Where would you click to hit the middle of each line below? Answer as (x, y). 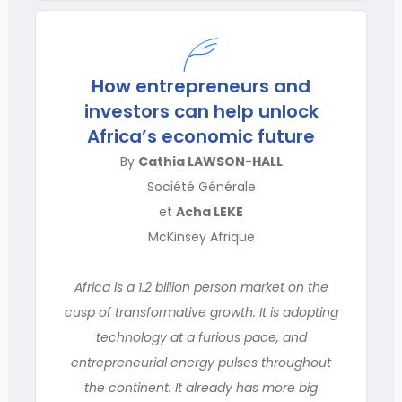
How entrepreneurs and (201, 86)
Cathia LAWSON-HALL (210, 162)
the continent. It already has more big (201, 388)
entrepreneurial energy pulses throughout (201, 363)
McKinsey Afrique (201, 237)
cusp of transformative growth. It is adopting (201, 312)
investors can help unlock (201, 111)
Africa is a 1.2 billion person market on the (201, 287)
